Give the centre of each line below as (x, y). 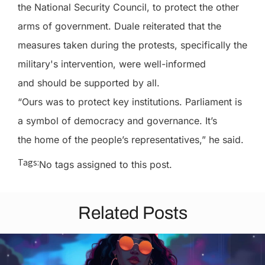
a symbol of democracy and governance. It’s (117, 121)
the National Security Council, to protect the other (128, 7)
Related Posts (132, 213)
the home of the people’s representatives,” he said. (131, 140)
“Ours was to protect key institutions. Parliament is (130, 102)
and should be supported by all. (89, 83)
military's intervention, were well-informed (112, 64)
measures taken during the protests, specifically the (132, 45)
